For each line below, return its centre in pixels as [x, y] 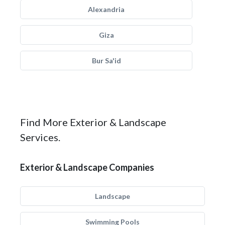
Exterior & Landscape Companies [87, 167]
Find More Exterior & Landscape [93, 122]
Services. [40, 137]
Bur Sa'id [106, 61]
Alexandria [106, 9]
